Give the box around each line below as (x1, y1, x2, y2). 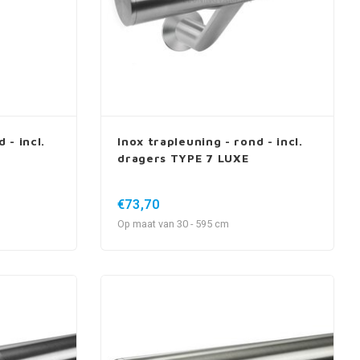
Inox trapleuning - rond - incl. (117, 133, 303, 148)
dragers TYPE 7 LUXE (117, 150, 249, 165)
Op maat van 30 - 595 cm (117, 216, 230, 231)
